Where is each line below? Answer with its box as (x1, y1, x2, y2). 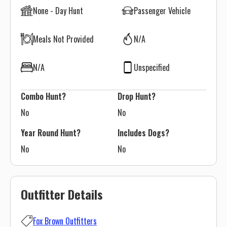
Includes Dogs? (118, 127, 171, 139)
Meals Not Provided (33, 33, 94, 45)
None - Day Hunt (33, 5, 83, 17)
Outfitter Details (21, 185, 103, 203)
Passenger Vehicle (134, 5, 191, 17)
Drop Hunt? (118, 90, 156, 102)
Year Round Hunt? (21, 127, 81, 139)
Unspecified (134, 61, 170, 73)
